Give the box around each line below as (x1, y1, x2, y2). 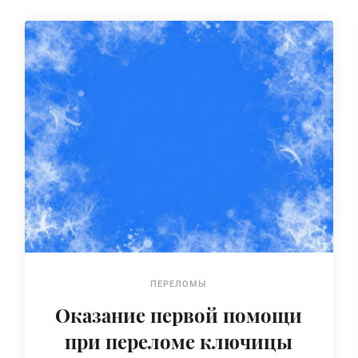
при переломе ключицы (65, 328, 293, 354)
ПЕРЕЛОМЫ (150, 278, 208, 289)
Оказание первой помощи (55, 301, 303, 328)
